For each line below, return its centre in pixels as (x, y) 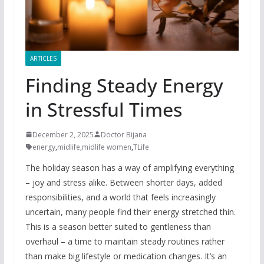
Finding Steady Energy (124, 85)
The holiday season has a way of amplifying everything (129, 167)
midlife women (106, 147)
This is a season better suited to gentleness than (118, 226)
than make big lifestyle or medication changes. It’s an (126, 256)
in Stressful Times (103, 109)
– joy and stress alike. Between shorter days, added (123, 182)
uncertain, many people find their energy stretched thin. (130, 212)
